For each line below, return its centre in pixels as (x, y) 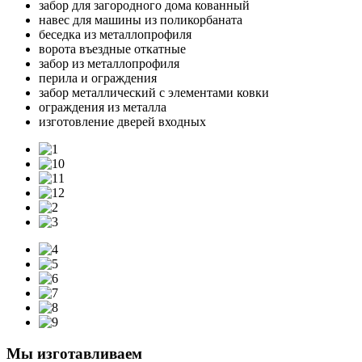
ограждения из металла (103, 107)
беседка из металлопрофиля (115, 34)
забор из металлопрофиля (109, 63)
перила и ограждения (98, 78)
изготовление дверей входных (122, 122)
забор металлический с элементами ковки (154, 93)
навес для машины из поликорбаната (141, 20)
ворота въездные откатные (112, 49)
